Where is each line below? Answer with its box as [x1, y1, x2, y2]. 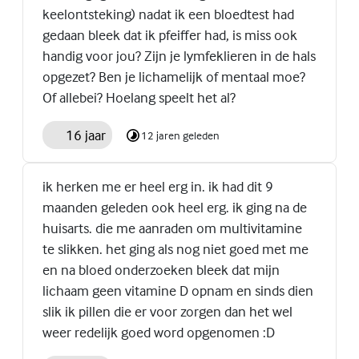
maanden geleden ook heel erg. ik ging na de [42, 198, 307, 217]
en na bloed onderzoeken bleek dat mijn [42, 260, 280, 280]
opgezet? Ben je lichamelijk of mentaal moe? [42, 67, 305, 86]
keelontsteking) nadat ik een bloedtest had [42, 4, 294, 23]
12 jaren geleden [140, 128, 220, 143]
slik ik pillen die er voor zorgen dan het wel [42, 302, 292, 321]
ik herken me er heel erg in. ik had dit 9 [42, 177, 273, 196]
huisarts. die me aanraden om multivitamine [42, 219, 302, 238]
